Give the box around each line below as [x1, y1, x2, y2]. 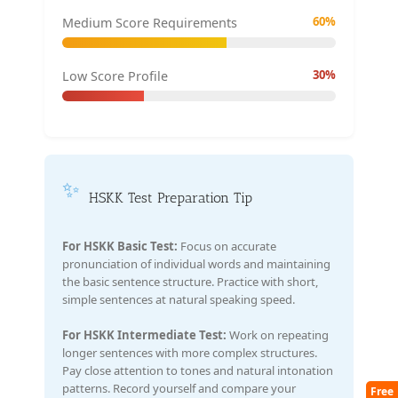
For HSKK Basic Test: [62, 237, 178, 254]
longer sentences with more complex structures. [62, 344, 317, 361]
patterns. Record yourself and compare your [62, 379, 296, 396]
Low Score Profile [62, 67, 168, 84]
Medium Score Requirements [62, 13, 237, 31]
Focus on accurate [178, 237, 276, 254]
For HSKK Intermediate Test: [62, 326, 227, 343]
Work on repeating [227, 326, 329, 343]
